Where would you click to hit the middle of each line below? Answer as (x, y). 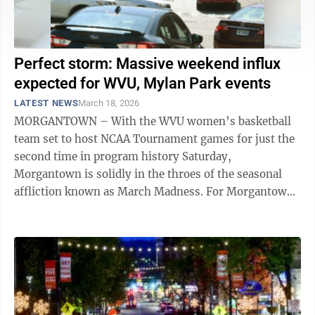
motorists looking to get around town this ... (129, 209)
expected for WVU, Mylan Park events (142, 83)
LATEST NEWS (46, 103)
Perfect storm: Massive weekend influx (147, 64)
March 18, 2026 (109, 103)
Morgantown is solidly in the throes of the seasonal (148, 174)
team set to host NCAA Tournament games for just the (154, 139)
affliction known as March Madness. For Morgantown (110, 192)
